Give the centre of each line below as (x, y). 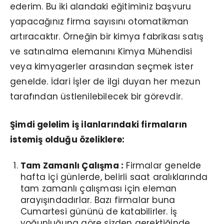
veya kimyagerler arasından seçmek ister (102, 66)
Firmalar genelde (162, 165)
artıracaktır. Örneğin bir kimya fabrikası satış (107, 36)
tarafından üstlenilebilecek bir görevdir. (96, 96)
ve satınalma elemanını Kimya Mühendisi (101, 51)
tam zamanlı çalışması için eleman (99, 188)
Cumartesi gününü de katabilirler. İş (99, 211)
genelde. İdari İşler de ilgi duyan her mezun (105, 81)
